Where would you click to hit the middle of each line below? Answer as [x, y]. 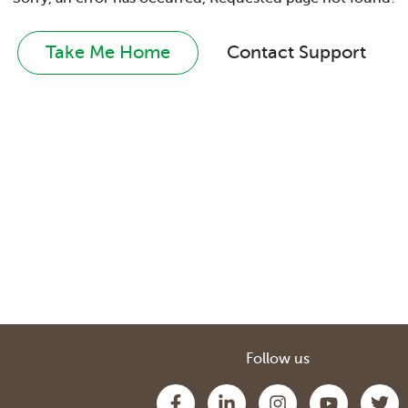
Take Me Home [108, 52]
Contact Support [296, 52]
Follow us [278, 358]
